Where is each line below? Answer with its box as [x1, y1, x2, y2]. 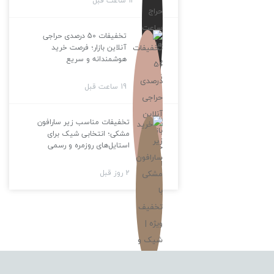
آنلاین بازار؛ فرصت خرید [51, 40, 127, 54]
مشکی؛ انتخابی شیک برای [46, 127, 130, 140]
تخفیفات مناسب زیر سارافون [37, 115, 130, 128]
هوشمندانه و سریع [65, 52, 127, 65]
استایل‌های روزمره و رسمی [47, 138, 130, 152]
